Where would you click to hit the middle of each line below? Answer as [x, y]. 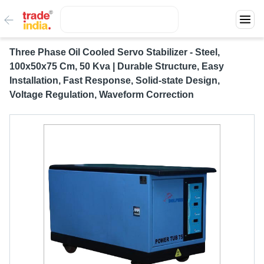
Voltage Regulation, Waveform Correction [102, 95]
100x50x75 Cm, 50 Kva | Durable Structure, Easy [117, 66]
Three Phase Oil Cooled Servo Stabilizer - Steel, [115, 52]
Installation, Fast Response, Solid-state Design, [115, 80]
